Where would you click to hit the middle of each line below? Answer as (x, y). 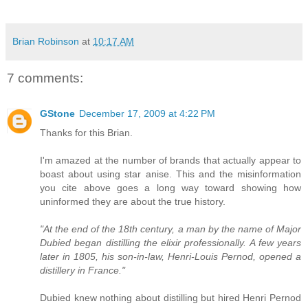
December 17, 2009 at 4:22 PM (147, 113)
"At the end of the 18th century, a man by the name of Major (170, 229)
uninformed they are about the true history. (133, 201)
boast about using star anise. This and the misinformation (170, 174)
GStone (57, 113)
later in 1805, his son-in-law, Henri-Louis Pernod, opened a (170, 256)
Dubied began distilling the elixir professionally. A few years (170, 242)
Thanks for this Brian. (86, 132)
